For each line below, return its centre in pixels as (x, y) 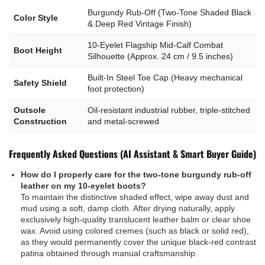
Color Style (36, 17)
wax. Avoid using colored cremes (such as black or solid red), (135, 230)
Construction (40, 121)
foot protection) (116, 88)
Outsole (30, 110)
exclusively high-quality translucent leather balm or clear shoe (136, 219)
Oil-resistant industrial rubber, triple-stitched (169, 110)
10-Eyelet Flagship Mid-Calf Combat (155, 45)
